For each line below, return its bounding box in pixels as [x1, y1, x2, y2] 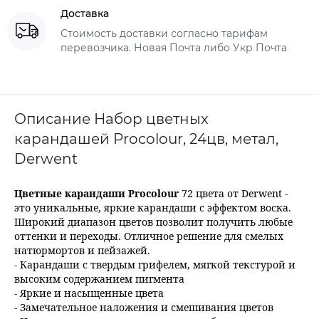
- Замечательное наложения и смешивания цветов [14, 300, 273, 314]
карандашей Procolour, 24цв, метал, [14, 130, 278, 147]
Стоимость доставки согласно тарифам [61, 27, 268, 40]
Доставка [61, 7, 109, 20]
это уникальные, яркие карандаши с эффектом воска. [14, 201, 291, 214]
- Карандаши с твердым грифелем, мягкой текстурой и [14, 258, 296, 271]
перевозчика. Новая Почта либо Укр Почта [61, 41, 287, 54]
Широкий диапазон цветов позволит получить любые [14, 215, 293, 229]
